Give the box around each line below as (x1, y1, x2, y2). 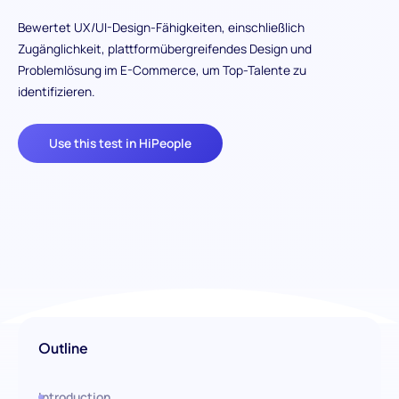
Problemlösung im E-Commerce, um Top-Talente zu (17, 61, 306, 79)
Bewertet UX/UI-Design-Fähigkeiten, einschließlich (17, 19, 305, 37)
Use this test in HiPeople (49, 134, 192, 151)
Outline (38, 339, 89, 357)
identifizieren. (17, 83, 94, 101)
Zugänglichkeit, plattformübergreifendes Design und (17, 40, 312, 58)
